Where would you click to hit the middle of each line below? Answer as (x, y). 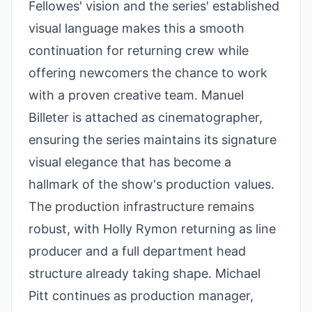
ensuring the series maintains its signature (153, 140)
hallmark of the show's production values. (151, 184)
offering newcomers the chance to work (148, 73)
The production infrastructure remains (141, 206)
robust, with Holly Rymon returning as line (152, 229)
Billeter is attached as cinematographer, (146, 117)
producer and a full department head (137, 251)
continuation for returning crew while (139, 50)
